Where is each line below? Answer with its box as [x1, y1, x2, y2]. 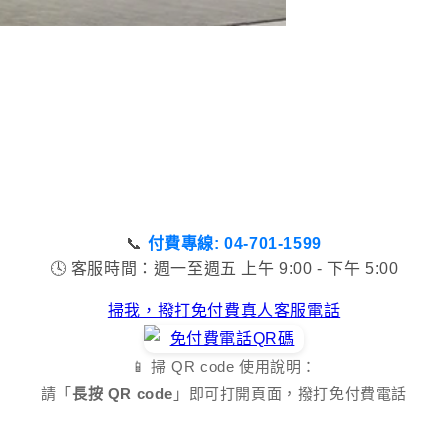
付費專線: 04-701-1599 [147, 235, 322, 253]
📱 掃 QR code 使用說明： [130, 358, 318, 376]
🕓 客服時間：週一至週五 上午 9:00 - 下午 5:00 [49, 260, 399, 278]
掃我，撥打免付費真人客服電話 [107, 302, 341, 320]
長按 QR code [72, 385, 174, 403]
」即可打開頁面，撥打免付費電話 [173, 385, 408, 403]
